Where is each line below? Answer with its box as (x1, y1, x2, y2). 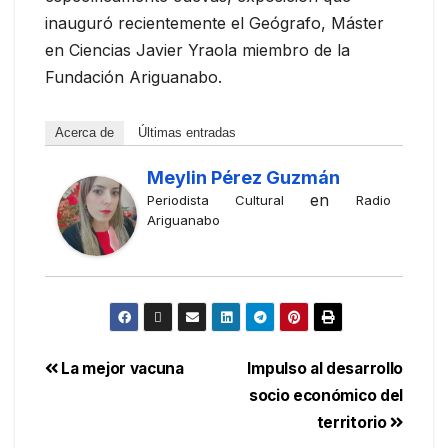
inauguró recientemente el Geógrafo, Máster (45, 12, 384, 33)
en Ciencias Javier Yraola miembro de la (45, 39, 350, 60)
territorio (316, 412, 391, 432)
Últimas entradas (138, 124, 236, 140)
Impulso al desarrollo (247, 358, 403, 378)
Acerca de (55, 124, 114, 140)
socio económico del (248, 385, 403, 405)
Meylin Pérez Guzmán (147, 166, 340, 188)
